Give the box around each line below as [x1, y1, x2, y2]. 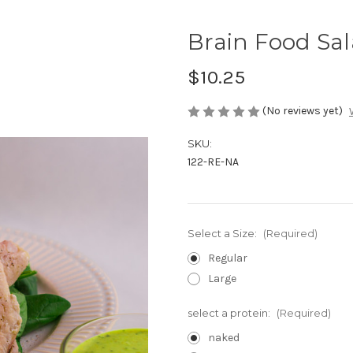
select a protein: [188, 307, 273, 320]
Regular [207, 251, 247, 266]
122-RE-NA [188, 155, 239, 169]
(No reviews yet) [262, 103, 343, 117]
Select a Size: [188, 227, 259, 240]
